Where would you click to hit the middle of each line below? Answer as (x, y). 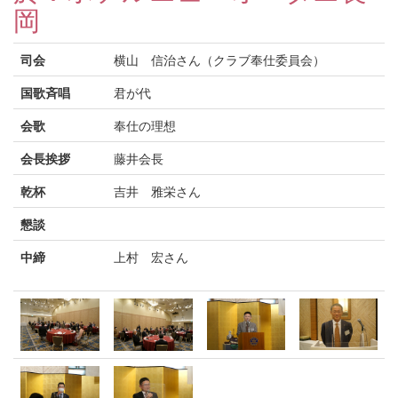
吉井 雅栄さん (157, 191)
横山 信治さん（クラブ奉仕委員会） (219, 60)
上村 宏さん (151, 257)
